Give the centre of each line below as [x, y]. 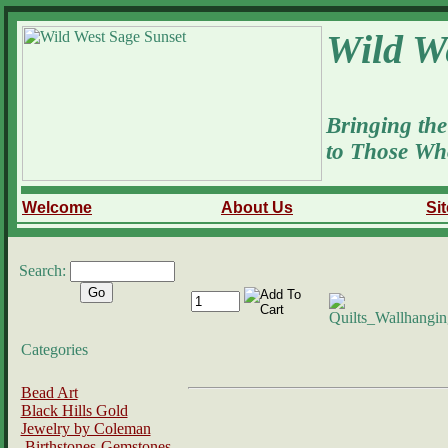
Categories [54, 349]
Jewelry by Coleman [85, 428]
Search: [44, 270]
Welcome [57, 207]
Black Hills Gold [74, 410]
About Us [257, 207]
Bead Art [49, 392]
